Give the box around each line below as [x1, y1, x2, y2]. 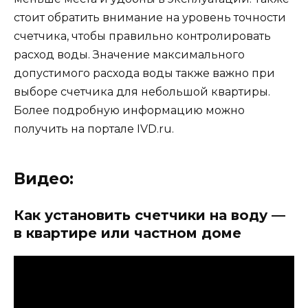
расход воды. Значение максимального [14, 48, 245, 62]
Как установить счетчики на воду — [14, 207, 285, 224]
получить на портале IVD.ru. [14, 122, 174, 136]
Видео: [14, 169, 74, 189]
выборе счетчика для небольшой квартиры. [14, 85, 270, 99]
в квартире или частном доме [14, 225, 241, 242]
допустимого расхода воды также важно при [14, 67, 275, 80]
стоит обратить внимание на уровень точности [14, 11, 286, 25]
